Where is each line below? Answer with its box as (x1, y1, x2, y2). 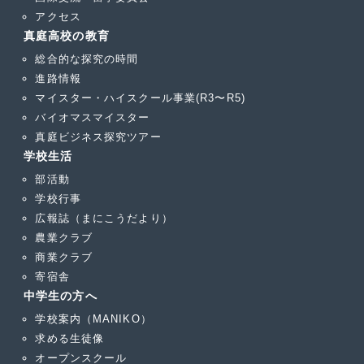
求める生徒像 (35, 332, 105, 345)
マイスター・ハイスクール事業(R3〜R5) (35, 91, 245, 104)
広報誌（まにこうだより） (35, 212, 173, 225)
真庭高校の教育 (24, 28, 110, 42)
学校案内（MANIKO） (35, 313, 152, 326)
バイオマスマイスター (35, 110, 150, 123)
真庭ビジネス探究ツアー (35, 130, 162, 143)
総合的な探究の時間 (35, 52, 139, 65)
